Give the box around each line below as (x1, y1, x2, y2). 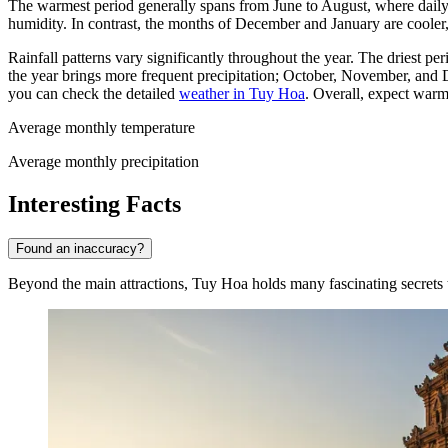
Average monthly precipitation (8, 153, 199, 171)
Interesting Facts (8, 190, 181, 217)
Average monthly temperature (8, 119, 195, 137)
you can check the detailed (8, 85, 179, 103)
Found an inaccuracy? (16, 240, 144, 256)
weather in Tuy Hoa (179, 85, 305, 103)
